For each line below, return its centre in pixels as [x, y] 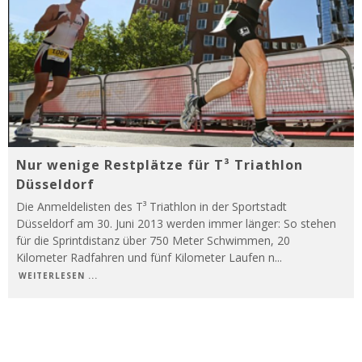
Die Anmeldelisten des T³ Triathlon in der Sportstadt [152, 207]
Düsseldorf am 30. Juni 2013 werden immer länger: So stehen [176, 224]
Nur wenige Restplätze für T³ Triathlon [160, 165]
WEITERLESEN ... [58, 276]
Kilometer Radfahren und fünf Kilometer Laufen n [145, 258]
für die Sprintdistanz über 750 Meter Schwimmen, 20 [153, 241]
